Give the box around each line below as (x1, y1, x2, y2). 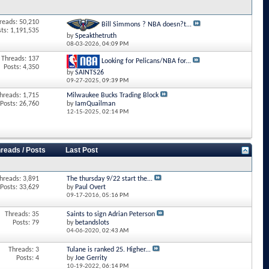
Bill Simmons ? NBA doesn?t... (101, 21, 192, 29)
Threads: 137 (1, 55, 40, 62)
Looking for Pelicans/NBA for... (101, 58, 191, 65)
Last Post (65, 146, 98, 154)
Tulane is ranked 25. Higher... (66, 246, 151, 253)
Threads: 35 (5, 211, 40, 218)
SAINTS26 (74, 69, 104, 76)
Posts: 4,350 (4, 64, 40, 71)
